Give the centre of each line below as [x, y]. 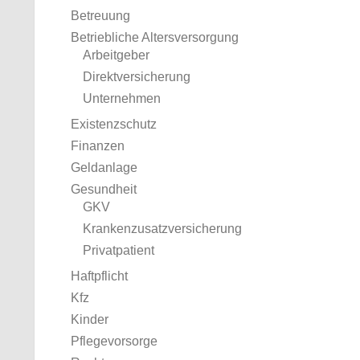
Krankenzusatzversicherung [162, 229]
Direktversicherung [137, 77]
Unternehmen [122, 98]
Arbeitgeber [116, 55]
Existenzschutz [114, 124]
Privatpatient [119, 250]
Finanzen [98, 146]
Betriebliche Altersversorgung [155, 37]
